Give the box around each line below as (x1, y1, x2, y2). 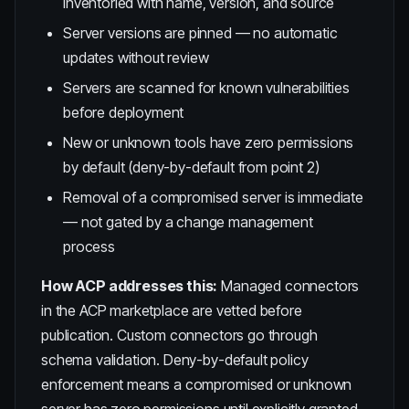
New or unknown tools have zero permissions (63, 133, 354, 152)
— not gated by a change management (63, 213, 313, 231)
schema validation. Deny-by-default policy (41, 351, 309, 369)
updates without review (63, 48, 209, 67)
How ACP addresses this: (41, 277, 218, 295)
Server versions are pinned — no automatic (63, 24, 338, 42)
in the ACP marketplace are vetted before (41, 301, 302, 320)
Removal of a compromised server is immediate (63, 188, 363, 206)
